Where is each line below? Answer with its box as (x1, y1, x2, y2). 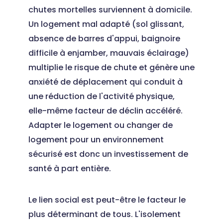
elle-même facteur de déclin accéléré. (28, 105, 183, 116)
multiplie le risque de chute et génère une (28, 62, 195, 73)
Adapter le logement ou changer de (28, 119, 173, 131)
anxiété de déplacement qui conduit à (28, 76, 183, 88)
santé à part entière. (28, 163, 111, 174)
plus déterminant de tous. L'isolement (28, 209, 181, 220)
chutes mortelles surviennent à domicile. (28, 4, 192, 15)
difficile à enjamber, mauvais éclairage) (28, 47, 189, 59)
